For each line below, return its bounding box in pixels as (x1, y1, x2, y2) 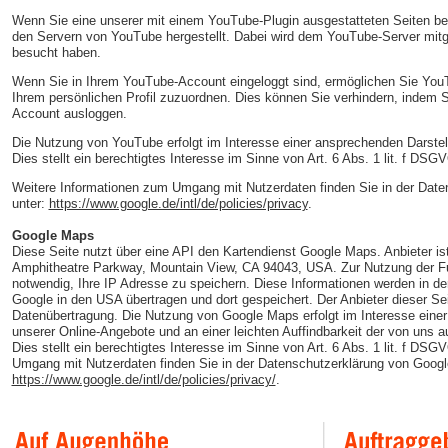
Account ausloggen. (11, 106, 127, 121)
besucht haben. (11, 45, 101, 60)
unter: (11, 196, 49, 211)
